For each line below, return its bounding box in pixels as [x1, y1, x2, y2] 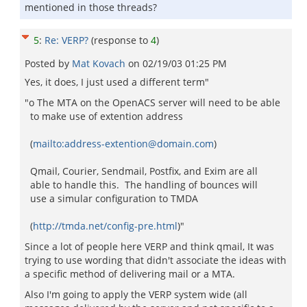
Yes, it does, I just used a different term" [25, 75, 209, 88]
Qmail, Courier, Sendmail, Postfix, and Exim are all [25, 164, 258, 177]
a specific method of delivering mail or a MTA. [25, 267, 235, 280]
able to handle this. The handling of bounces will [25, 178, 258, 191]
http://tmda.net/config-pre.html [33, 219, 177, 232]
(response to [91, 34, 151, 47]
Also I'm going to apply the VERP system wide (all [25, 288, 247, 301]
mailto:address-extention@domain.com [33, 137, 214, 150]
